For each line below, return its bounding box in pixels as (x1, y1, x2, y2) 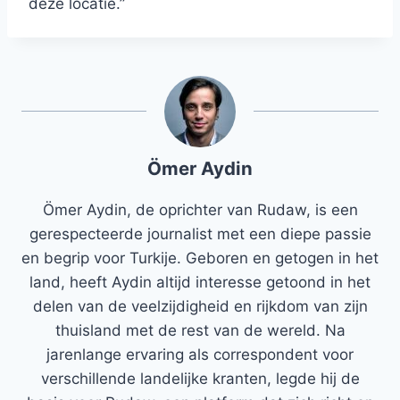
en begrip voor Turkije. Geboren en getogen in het (21, 249, 379, 268)
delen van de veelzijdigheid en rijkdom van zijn (32, 297, 368, 316)
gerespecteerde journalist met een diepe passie (29, 225, 371, 244)
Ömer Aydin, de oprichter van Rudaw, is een (42, 201, 358, 220)
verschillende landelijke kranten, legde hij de (40, 370, 360, 388)
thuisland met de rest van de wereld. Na (54, 321, 346, 340)
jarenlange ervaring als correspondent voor (46, 346, 354, 364)
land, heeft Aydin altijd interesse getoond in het (29, 273, 371, 292)
